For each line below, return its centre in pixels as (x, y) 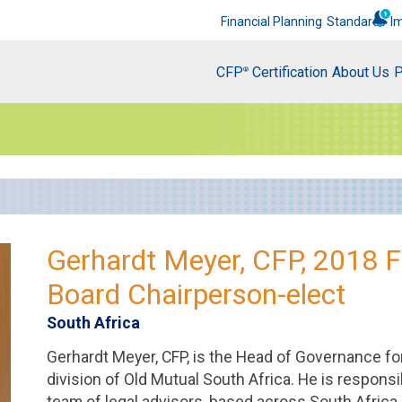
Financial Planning (271, 22)
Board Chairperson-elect (197, 294)
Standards (356, 22)
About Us (361, 72)
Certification (288, 72)
